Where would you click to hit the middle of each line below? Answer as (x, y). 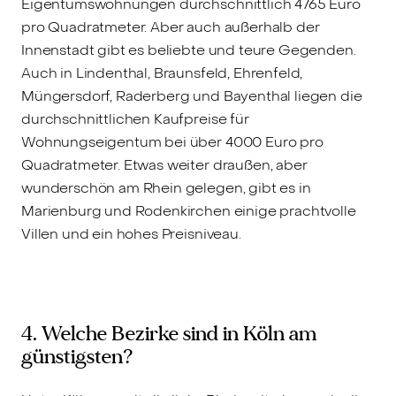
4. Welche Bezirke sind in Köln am (169, 333)
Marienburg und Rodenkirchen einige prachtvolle (189, 210)
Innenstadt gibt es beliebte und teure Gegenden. (189, 49)
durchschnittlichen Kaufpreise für (135, 118)
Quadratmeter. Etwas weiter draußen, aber (164, 164)
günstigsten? (77, 356)
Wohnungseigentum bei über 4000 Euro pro (172, 141)
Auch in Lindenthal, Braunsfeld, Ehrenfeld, (162, 72)
